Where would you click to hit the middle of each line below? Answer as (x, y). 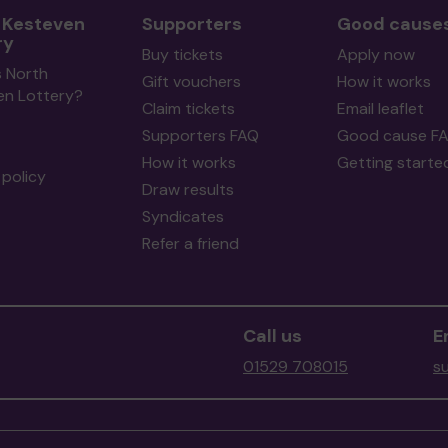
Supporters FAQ (200, 135)
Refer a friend (190, 243)
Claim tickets (188, 108)
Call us (272, 336)
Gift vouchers (191, 81)
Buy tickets (182, 54)
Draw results (187, 189)
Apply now (375, 54)
